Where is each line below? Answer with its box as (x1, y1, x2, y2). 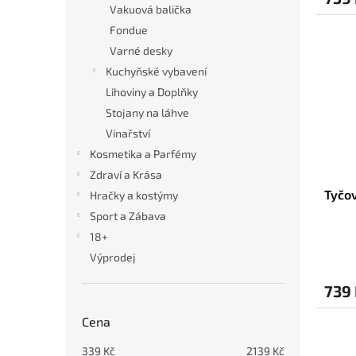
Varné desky (110, 44, 172, 58)
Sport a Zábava (90, 209, 166, 223)
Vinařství (106, 126, 150, 141)
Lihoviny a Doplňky (106, 85, 198, 99)
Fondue (110, 23, 148, 37)
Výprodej (90, 250, 136, 265)
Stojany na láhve (106, 106, 189, 120)
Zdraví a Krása (90, 168, 162, 182)
